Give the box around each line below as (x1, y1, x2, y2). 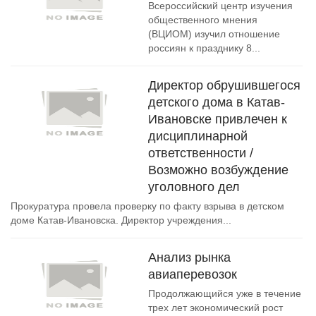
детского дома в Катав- (148, 95, 285, 109)
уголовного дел (148, 180, 240, 194)
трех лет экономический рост (148, 302, 283, 313)
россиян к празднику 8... (148, 42, 260, 54)
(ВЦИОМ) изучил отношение (148, 28, 280, 39)
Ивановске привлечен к (148, 112, 287, 126)
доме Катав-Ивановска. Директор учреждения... (11, 214, 231, 226)
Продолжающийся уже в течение (148, 288, 301, 299)
